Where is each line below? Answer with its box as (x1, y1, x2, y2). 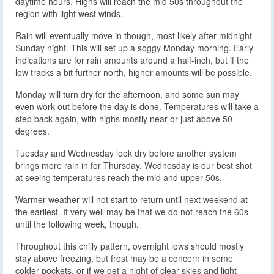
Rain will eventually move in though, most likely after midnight (15, 29, 252, 42)
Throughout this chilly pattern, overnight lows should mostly (15, 239, 244, 252)
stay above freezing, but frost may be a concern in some (15, 251, 233, 264)
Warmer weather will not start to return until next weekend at (15, 193, 248, 206)
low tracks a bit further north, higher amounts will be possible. (15, 65, 252, 78)
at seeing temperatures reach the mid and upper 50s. (15, 171, 222, 183)
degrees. (15, 124, 50, 137)
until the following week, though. (15, 217, 139, 230)
